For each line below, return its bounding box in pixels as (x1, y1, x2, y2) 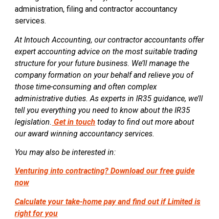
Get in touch (52, 117, 95, 127)
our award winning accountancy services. (15, 129, 154, 138)
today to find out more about (95, 117, 194, 127)
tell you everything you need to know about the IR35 (15, 105, 190, 115)
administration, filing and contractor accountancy (15, 4, 177, 14)
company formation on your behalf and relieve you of (15, 70, 193, 80)
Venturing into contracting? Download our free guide (15, 166, 195, 176)
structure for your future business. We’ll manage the (15, 58, 189, 68)
